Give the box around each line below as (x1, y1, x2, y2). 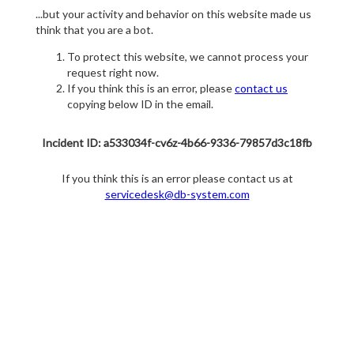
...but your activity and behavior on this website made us (36, 7, 311, 21)
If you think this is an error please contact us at (61, 171, 293, 186)
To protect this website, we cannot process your (67, 50, 308, 64)
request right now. (67, 66, 159, 80)
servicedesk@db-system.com (104, 187, 250, 201)
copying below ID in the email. (67, 97, 213, 111)
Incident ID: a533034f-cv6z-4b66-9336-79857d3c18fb (42, 136, 312, 150)
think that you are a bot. (36, 23, 153, 37)
